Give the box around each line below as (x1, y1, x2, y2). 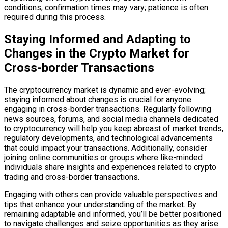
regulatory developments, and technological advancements (4, 133, 213, 143)
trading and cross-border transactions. (4, 172, 139, 182)
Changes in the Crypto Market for (4, 46, 189, 61)
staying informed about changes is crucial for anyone (4, 94, 191, 104)
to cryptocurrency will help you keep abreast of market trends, (4, 123, 223, 133)
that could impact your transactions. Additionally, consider (4, 142, 207, 153)
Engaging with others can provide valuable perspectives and (4, 189, 217, 199)
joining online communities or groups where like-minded (4, 152, 203, 162)
